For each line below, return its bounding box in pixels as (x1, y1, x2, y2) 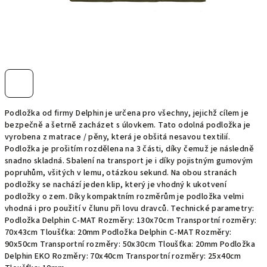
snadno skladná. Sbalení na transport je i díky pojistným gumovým (5, 155, 253, 167)
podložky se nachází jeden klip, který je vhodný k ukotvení (5, 179, 227, 191)
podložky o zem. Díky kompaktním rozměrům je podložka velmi (5, 191, 244, 203)
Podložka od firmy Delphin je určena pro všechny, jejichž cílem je (5, 107, 249, 119)
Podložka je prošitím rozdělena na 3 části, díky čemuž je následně (5, 143, 254, 155)
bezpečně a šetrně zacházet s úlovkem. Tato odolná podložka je (5, 119, 251, 131)
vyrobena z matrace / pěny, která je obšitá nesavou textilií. (5, 131, 230, 143)
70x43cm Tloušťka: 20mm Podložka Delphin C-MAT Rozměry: (5, 226, 232, 238)
